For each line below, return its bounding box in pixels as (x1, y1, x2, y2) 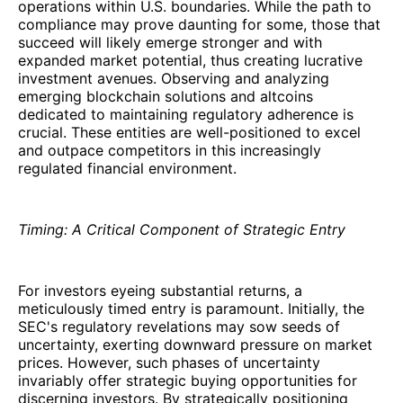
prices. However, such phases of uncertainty (18, 353, 320, 372)
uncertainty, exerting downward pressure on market (18, 335, 372, 354)
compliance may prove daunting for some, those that (18, 14, 381, 33)
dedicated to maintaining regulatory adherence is (18, 104, 354, 123)
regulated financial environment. (18, 158, 237, 177)
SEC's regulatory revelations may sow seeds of (18, 317, 340, 336)
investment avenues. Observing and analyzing (18, 68, 329, 87)
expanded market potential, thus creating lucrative (18, 50, 363, 69)
